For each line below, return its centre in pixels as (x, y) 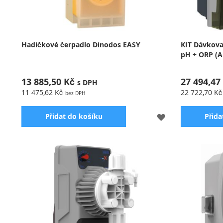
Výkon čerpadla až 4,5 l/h (63, 157)
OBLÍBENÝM (187, 151)
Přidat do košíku (74, 116)
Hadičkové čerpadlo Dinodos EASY (81, 44)
